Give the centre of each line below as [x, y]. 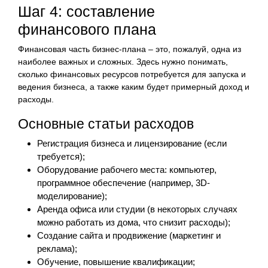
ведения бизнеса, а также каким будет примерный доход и [134, 86]
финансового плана [87, 29]
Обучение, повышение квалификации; [116, 261]
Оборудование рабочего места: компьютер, [127, 169]
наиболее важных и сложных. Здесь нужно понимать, [123, 61]
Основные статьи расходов [106, 124]
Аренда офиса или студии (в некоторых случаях [137, 209]
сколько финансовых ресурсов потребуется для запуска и [132, 74]
